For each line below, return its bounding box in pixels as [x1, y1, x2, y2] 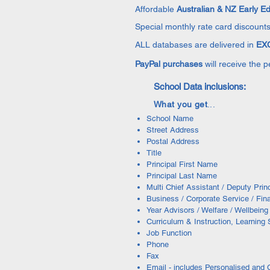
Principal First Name [146, 160, 218, 169]
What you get [154, 99, 208, 109]
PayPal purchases [135, 59, 205, 69]
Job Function [146, 228, 192, 237]
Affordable [135, 4, 174, 14]
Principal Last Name [146, 171, 217, 180]
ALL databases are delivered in [135, 40, 254, 49]
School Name [146, 114, 193, 123]
